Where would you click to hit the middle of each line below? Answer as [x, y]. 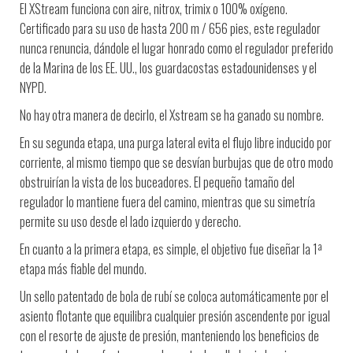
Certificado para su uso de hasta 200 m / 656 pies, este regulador [170, 28]
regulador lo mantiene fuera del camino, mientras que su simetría [167, 201]
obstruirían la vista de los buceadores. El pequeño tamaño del [157, 182]
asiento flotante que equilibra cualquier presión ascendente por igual [175, 316]
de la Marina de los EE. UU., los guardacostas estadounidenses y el [168, 67]
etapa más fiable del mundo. [83, 268]
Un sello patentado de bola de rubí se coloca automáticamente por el [174, 296]
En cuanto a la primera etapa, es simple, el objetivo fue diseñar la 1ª [171, 249]
